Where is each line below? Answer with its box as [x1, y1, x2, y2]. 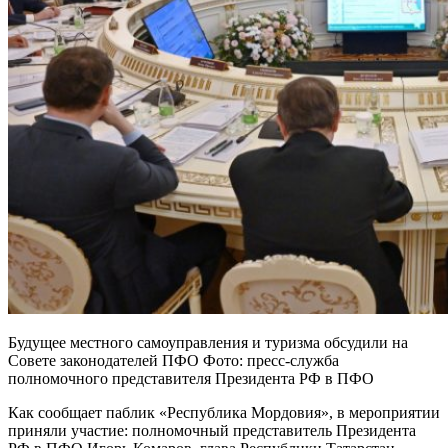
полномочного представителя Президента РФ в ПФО [8, 369, 374, 387]
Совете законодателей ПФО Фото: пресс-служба [8, 351, 339, 369]
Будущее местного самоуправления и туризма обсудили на [8, 333, 408, 351]
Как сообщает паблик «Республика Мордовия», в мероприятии [8, 403, 440, 421]
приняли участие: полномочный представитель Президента [8, 421, 416, 439]
